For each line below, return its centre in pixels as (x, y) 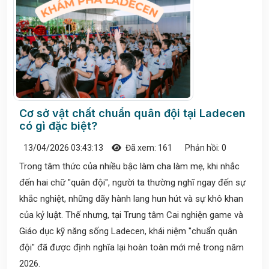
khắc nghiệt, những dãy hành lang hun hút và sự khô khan (131, 198)
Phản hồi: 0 (205, 147)
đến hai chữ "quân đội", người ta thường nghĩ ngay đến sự (132, 182)
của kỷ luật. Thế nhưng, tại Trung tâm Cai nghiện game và (131, 215)
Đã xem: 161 (148, 147)
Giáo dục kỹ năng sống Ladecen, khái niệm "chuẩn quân (128, 231)
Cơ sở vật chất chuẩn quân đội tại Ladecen (132, 113)
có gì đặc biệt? (58, 125)
